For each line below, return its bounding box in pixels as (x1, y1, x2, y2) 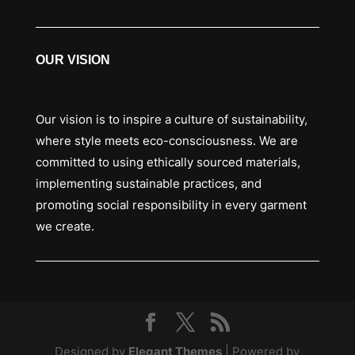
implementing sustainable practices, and (35, 176, 261, 192)
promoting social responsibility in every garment (35, 197, 307, 213)
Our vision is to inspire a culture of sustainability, (35, 112, 307, 128)
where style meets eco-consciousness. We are (35, 133, 298, 149)
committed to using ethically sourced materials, (35, 155, 300, 170)
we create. (35, 219, 94, 235)
